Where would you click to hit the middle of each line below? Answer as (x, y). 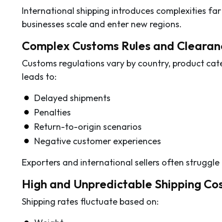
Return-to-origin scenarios (88, 126)
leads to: (39, 76)
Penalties (53, 112)
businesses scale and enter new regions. (102, 24)
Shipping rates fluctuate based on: (90, 201)
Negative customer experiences (98, 141)
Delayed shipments (72, 98)
